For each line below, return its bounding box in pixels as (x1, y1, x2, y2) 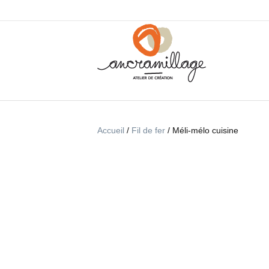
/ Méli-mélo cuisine (165, 125, 238, 135)
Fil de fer (131, 125, 165, 135)
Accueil (97, 125, 124, 135)
